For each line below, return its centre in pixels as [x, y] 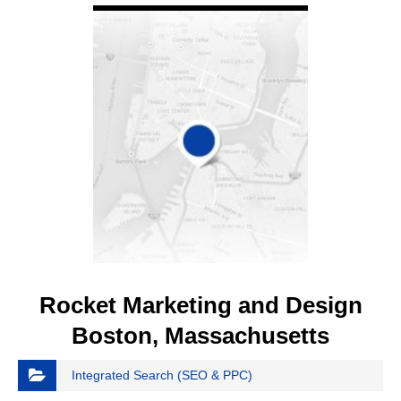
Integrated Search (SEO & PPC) [162, 375]
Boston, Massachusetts [200, 336]
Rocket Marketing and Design [200, 306]
